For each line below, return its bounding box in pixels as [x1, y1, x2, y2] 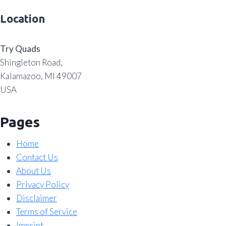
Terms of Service [16, 206, 77, 217]
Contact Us [16, 152, 58, 163]
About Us [16, 165, 51, 177]
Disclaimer [16, 193, 57, 204]
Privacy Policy [16, 179, 69, 190]
